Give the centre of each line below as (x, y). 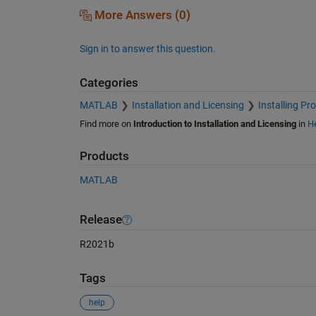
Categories (109, 83)
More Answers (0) (141, 15)
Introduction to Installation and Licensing (214, 124)
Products (104, 157)
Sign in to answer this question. (147, 48)
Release (101, 220)
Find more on (106, 124)
